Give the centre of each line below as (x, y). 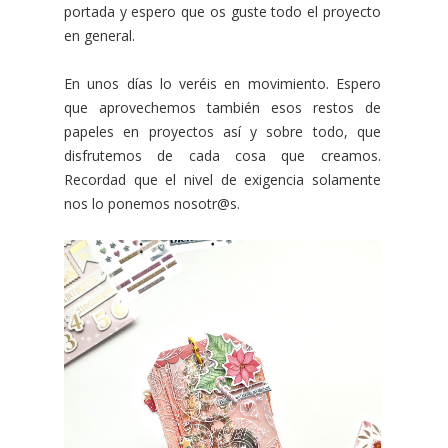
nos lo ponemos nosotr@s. (154, 204)
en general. (101, 36)
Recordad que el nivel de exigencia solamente (222, 180)
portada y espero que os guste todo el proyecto (222, 12)
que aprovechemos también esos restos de (222, 108)
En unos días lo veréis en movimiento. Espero (222, 84)
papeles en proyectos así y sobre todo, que (222, 132)
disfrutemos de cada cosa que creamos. (222, 156)
